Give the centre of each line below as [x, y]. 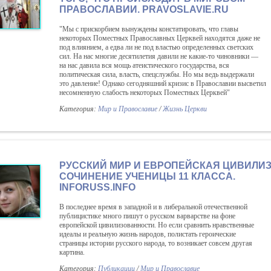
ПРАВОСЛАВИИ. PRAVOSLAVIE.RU [144, 9]
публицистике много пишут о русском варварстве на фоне [147, 216]
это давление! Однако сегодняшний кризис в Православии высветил [163, 83]
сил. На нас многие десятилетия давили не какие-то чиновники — [159, 56]
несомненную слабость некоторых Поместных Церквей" [145, 93]
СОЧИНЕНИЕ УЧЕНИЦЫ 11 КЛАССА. [147, 176]
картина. [72, 252]
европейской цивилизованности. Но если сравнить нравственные [157, 225]
